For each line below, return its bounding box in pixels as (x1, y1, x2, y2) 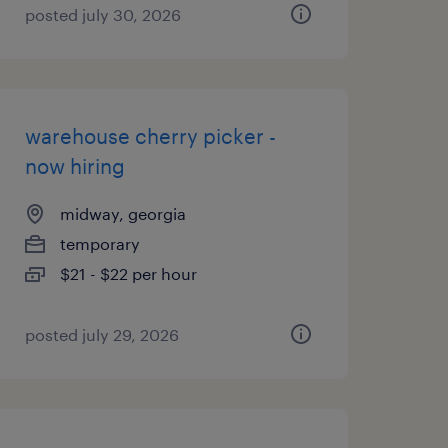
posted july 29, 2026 (24, 325, 179, 344)
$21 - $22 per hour (59, 264, 197, 283)
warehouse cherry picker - (24, 124, 276, 148)
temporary (59, 234, 140, 253)
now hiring (24, 154, 125, 178)
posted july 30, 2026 (24, 5, 181, 24)
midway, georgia (59, 204, 186, 223)
